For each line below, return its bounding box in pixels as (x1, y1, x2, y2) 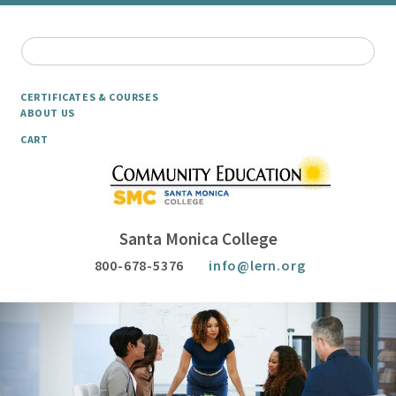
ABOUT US (20, 106, 75, 119)
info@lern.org (209, 256, 306, 274)
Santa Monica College (118, 228, 278, 249)
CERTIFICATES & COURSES (20, 90, 159, 103)
